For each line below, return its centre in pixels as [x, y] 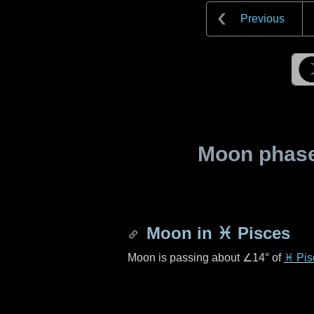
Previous [262, 19]
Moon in [179, 233]
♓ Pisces [254, 233]
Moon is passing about [185, 258]
